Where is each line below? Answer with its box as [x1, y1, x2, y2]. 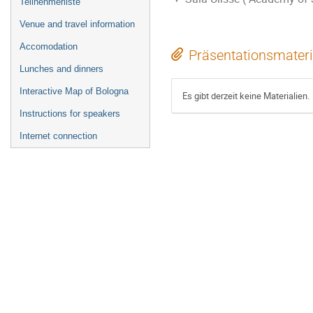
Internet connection [20, 131, 97, 141]
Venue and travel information [20, 19, 135, 29]
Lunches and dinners [20, 64, 103, 74]
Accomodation [20, 41, 78, 52]
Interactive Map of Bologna [20, 86, 129, 96]
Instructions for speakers [20, 108, 120, 119]
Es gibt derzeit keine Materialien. [182, 89, 310, 102]
